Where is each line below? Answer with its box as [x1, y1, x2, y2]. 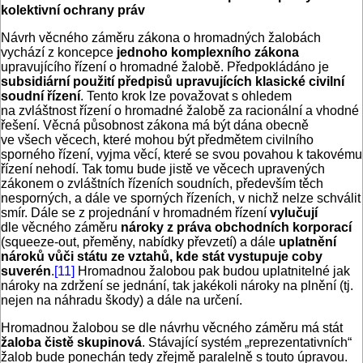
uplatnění [279, 235, 336, 250]
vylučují [270, 206, 318, 220]
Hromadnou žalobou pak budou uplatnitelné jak [75, 264, 350, 279]
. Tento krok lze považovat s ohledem [80, 89, 292, 104]
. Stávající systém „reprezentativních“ [142, 335, 352, 350]
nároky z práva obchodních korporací [121, 220, 352, 235]
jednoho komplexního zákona [117, 45, 299, 60]
